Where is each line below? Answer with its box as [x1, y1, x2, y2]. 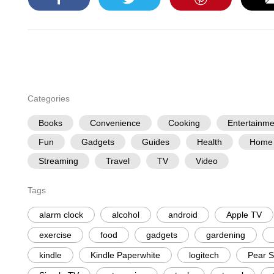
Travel [105, 156, 130, 166]
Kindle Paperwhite [90, 250, 160, 260]
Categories [27, 94, 70, 103]
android [168, 210, 198, 220]
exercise [39, 230, 72, 240]
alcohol [111, 210, 139, 220]
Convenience [89, 118, 141, 128]
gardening [206, 230, 245, 240]
